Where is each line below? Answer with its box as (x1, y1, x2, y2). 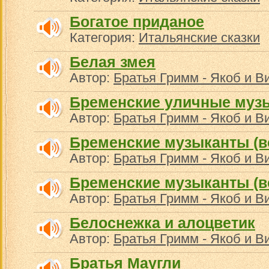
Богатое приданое (70, 13, 204, 30)
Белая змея (70, 53, 156, 70)
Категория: (70, 30, 139, 45)
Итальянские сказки (139, 30, 260, 45)
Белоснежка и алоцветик (70, 214, 255, 231)
